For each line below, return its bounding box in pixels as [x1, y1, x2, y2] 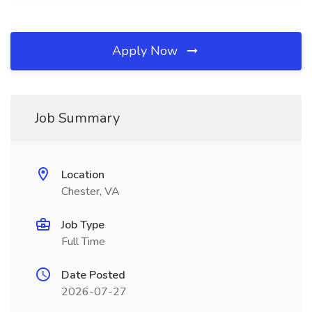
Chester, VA [61, 184, 120, 199]
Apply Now [112, 42, 181, 59]
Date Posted [61, 267, 125, 283]
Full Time [61, 234, 105, 249]
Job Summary [35, 109, 120, 127]
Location [61, 167, 104, 182]
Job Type [61, 217, 104, 233]
